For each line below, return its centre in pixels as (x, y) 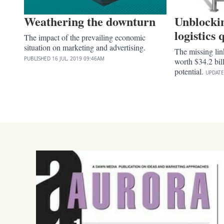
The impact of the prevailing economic (85, 37)
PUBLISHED (37, 58)
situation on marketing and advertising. (85, 47)
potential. (190, 71)
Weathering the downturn (90, 21)
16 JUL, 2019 (67, 58)
